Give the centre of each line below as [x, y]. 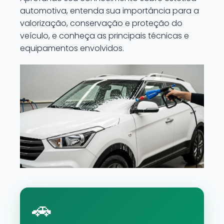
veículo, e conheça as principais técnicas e [104, 36]
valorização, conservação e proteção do [101, 23]
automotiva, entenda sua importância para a [109, 11]
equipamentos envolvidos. [72, 48]
